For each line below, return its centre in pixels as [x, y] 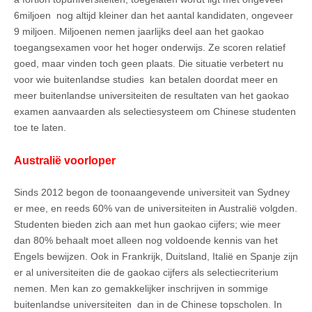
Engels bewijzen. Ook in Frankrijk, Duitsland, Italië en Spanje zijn [156, 256]
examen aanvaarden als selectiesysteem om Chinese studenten [155, 112]
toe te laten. [40, 128]
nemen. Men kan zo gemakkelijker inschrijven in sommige [141, 288]
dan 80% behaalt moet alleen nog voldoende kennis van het [146, 240]
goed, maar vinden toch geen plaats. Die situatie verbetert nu [149, 64]
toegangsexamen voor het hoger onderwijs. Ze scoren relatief [150, 48]
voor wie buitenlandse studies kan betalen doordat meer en [146, 80]
